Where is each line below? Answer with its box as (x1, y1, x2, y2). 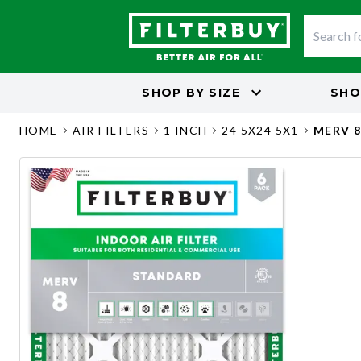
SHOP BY (142, 85, 205, 100)
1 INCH (164, 123, 208, 137)
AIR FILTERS (72, 123, 150, 137)
